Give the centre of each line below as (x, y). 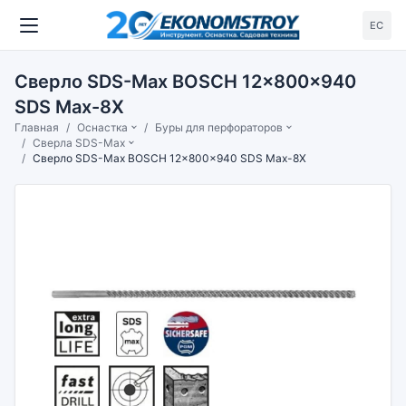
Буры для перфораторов (219, 127)
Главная (37, 127)
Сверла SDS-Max (79, 143)
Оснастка (102, 127)
